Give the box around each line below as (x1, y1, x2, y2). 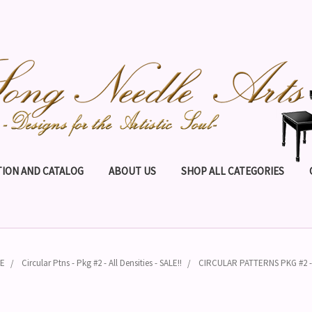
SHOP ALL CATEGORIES (181, 164, 284, 178)
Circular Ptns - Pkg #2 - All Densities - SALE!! (22, 257, 182, 269)
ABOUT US (109, 164, 156, 178)
